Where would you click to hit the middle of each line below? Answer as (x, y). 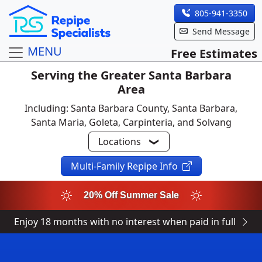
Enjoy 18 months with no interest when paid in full (125, 222)
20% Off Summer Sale (131, 195)
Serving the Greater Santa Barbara (131, 75)
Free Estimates (214, 53)
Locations (119, 142)
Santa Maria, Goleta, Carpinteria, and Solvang (131, 122)
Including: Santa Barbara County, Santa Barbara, (131, 108)
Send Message (221, 31)
